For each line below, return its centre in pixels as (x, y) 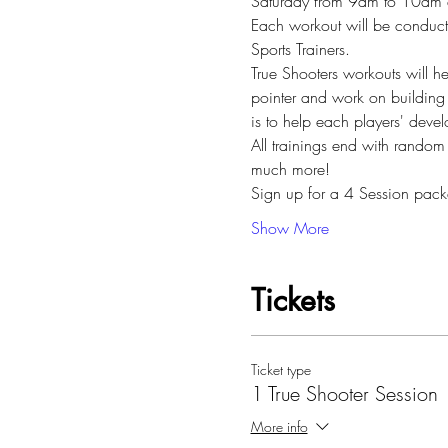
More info (279, 427)
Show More (289, 228)
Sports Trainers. (300, 49)
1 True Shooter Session (344, 394)
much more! (290, 169)
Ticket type (280, 370)
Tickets (292, 300)
